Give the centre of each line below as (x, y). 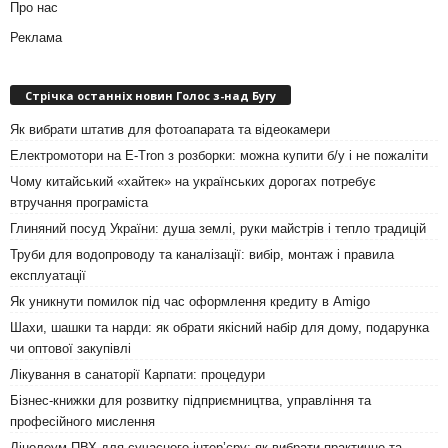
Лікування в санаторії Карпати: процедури (137, 375)
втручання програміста (79, 203)
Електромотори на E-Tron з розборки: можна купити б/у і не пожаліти (219, 156)
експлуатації (48, 276)
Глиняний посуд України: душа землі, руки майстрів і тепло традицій (218, 229)
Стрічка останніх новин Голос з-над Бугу (150, 96)
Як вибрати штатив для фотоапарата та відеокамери (170, 130)
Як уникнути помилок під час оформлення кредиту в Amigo (190, 302)
